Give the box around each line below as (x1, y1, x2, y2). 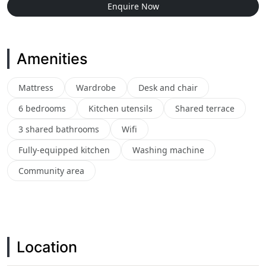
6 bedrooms (18, 103, 66, 114)
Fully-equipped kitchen (18, 144, 110, 156)
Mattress (18, 82, 53, 93)
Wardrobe (76, 82, 116, 93)
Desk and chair (138, 82, 198, 93)
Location (17, 238, 77, 256)
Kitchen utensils (88, 103, 153, 114)
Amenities (17, 50, 88, 68)
